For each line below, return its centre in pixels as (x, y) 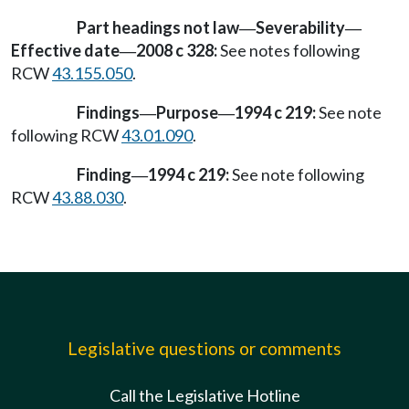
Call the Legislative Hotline (204, 395)
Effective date (65, 50)
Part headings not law (158, 27)
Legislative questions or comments (204, 348)
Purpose (187, 112)
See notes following (288, 50)
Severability (300, 27)
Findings (108, 112)
